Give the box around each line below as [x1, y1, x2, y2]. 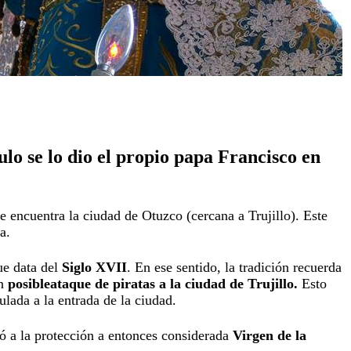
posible [7, 275, 50, 291]
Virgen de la [232, 327, 306, 343]
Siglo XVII [57, 259, 127, 275]
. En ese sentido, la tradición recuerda [126, 259, 342, 275]
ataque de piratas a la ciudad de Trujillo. [49, 275, 298, 291]
